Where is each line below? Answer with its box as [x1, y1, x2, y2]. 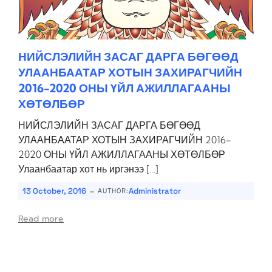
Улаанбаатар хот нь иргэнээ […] [18, 163, 158, 175]
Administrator [129, 186, 181, 196]
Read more [18, 212, 64, 225]
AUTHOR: [98, 186, 129, 195]
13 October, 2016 [22, 186, 86, 196]
